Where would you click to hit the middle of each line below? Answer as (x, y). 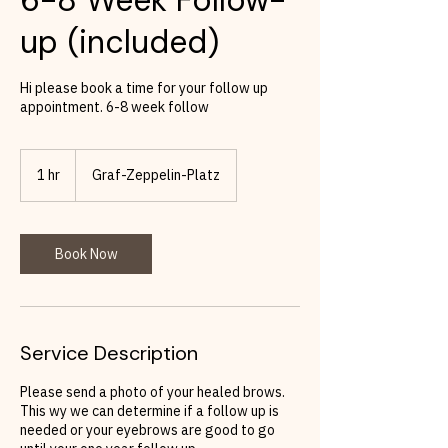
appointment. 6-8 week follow (114, 106)
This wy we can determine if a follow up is (149, 410)
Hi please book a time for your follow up (144, 87)
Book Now (86, 253)
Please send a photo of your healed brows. (152, 391)
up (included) (119, 41)
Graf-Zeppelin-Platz (156, 174)
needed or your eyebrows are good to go (147, 429)
